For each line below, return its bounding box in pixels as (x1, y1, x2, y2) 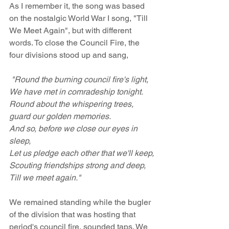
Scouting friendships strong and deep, (9, 161, 146, 170)
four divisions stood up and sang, (9, 50, 130, 60)
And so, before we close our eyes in (9, 124, 140, 133)
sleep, (9, 136, 31, 146)
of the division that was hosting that (9, 210, 138, 219)
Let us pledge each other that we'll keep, (9, 148, 154, 158)
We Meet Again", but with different (9, 26, 133, 35)
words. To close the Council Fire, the (9, 38, 142, 48)
